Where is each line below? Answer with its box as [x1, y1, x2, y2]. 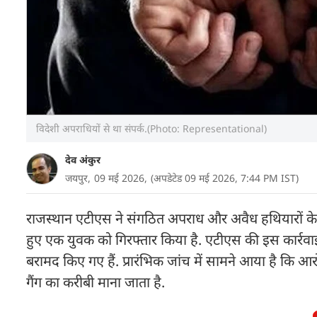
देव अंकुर [65, 153, 100, 166]
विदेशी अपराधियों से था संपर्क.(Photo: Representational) [33, 122, 267, 135]
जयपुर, [65, 171, 91, 185]
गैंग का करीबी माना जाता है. [26, 272, 165, 292]
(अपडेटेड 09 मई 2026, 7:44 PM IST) [151, 171, 299, 185]
